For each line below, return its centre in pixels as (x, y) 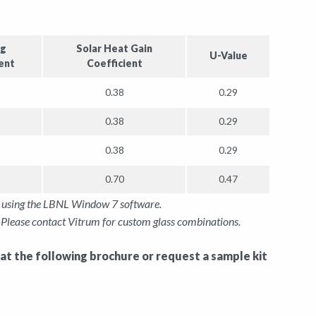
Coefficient (114, 63)
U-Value (228, 55)
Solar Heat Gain (114, 48)
